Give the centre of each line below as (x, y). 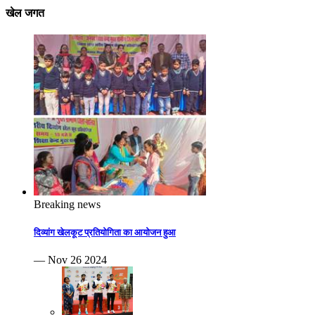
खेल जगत (25, 13)
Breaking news (67, 205)
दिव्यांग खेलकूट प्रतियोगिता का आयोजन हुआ (105, 232)
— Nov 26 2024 (70, 259)
